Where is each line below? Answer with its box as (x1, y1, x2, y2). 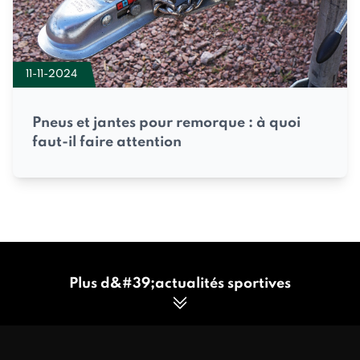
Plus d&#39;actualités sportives (69, 276, 291, 292)
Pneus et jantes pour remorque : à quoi (32, 116, 301, 131)
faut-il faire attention (32, 135, 182, 150)
